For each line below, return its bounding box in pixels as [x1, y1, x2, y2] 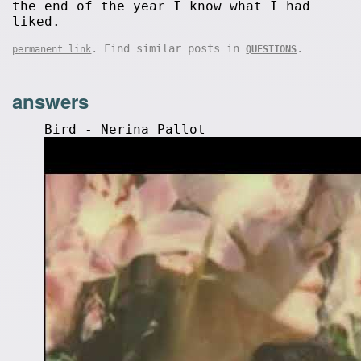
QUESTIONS [246, 44, 297, 55]
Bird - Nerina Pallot [44, 121, 206, 137]
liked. [12, 14, 61, 29]
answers [12, 86, 89, 114]
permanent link [12, 44, 92, 55]
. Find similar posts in [91, 42, 247, 55]
